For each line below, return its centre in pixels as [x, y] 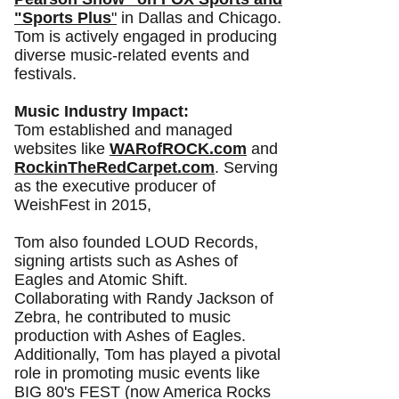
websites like [62, 149]
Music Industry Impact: [102, 111]
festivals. [45, 74]
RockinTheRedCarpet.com [114, 167]
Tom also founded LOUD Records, [136, 242]
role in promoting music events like [137, 373]
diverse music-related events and [132, 55]
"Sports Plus [63, 18]
